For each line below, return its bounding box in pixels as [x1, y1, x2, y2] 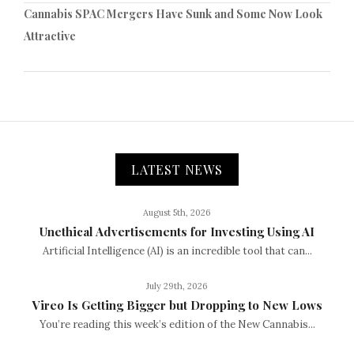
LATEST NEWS [131, 160, 223, 178]
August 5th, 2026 [143, 206, 211, 218]
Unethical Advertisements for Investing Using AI [40, 223, 314, 239]
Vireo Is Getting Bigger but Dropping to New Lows [32, 296, 322, 313]
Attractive [24, 28, 76, 43]
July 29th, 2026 [146, 280, 208, 292]
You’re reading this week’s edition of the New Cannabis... [39, 317, 315, 331]
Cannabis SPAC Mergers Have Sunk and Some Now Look [24, 6, 322, 21]
